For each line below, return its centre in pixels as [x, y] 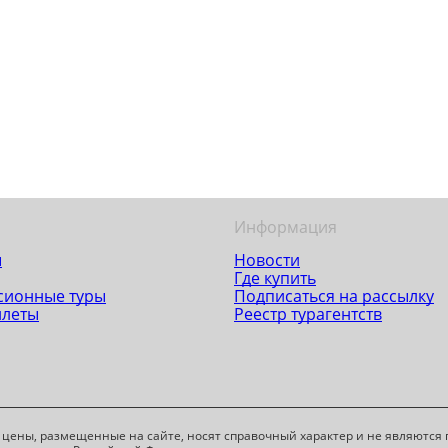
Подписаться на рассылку [334, 295]
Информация [285, 226]
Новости [267, 259]
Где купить [275, 277]
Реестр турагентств [308, 313]
